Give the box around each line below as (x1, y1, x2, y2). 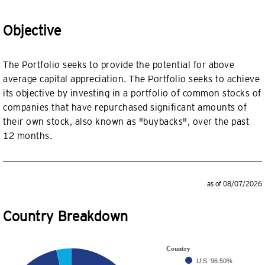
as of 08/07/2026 (207, 180, 262, 188)
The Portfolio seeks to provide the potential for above (3, 60, 234, 70)
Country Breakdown (3, 208, 128, 224)
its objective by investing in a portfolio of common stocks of (3, 88, 261, 98)
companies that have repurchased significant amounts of (3, 102, 247, 112)
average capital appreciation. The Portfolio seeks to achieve (3, 74, 260, 84)
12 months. (3, 131, 52, 141)
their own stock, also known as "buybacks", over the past (3, 117, 249, 127)
